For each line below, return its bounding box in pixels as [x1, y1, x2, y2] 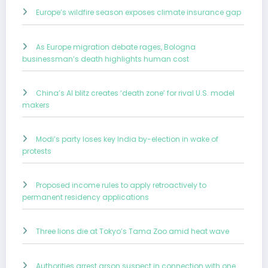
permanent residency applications [22, 191, 149, 202]
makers [22, 99, 50, 110]
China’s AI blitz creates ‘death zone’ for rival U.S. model [36, 87, 234, 98]
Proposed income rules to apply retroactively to [36, 179, 206, 190]
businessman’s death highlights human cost [22, 53, 189, 64]
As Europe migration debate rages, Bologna [36, 41, 196, 52]
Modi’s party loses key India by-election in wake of [36, 133, 218, 144]
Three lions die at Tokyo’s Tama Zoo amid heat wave [36, 226, 229, 236]
